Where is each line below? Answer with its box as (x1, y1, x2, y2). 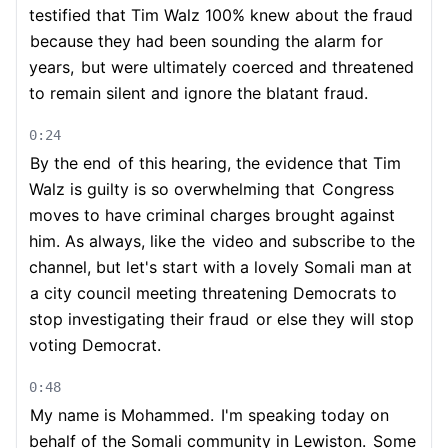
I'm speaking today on (216, 405, 389, 425)
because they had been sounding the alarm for (30, 31, 383, 51)
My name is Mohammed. (30, 405, 214, 425)
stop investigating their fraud (29, 309, 249, 329)
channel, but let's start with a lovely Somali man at (29, 257, 412, 277)
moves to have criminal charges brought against (29, 205, 395, 225)
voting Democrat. (29, 335, 161, 355)
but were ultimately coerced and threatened (76, 57, 414, 77)
